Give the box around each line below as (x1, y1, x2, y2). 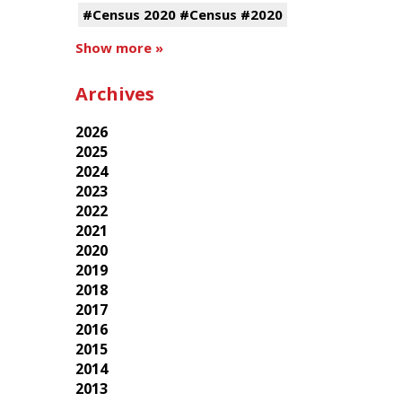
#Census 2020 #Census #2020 (82, 5, 283, 23)
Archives (74, 82, 154, 106)
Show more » (74, 39, 163, 57)
